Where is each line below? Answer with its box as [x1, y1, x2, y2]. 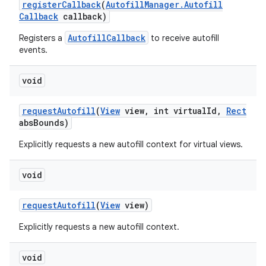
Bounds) [33, 117, 69, 128]
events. [19, 45, 47, 55]
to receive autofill [148, 33, 219, 43]
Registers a [19, 33, 65, 43]
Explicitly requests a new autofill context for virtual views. [19, 139, 243, 150]
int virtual [149, 105, 207, 116]
